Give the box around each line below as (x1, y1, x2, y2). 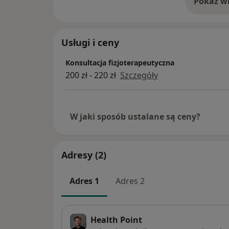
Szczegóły (120, 69, 158, 81)
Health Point (90, 214, 142, 226)
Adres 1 (70, 175, 99, 187)
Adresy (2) (61, 148, 106, 161)
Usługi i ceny (61, 36, 119, 49)
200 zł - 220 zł (65, 69, 116, 81)
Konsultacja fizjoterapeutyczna (65, 57, 174, 67)
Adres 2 (116, 175, 145, 187)
